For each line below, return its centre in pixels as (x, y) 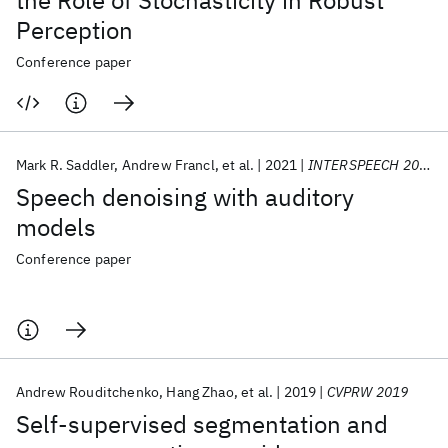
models (56, 227)
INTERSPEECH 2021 (363, 165)
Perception (74, 30)
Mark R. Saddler (65, 165)
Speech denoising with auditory (185, 197)
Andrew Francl (168, 165)
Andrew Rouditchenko (88, 392)
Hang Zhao (200, 392)
